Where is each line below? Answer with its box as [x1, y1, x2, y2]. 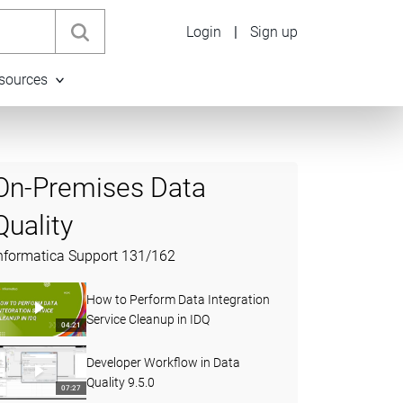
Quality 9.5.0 [86, 375, 155, 390]
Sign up [250, 22, 298, 40]
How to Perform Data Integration [86, 292, 270, 307]
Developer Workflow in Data [86, 355, 240, 370]
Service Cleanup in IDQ [86, 312, 210, 327]
